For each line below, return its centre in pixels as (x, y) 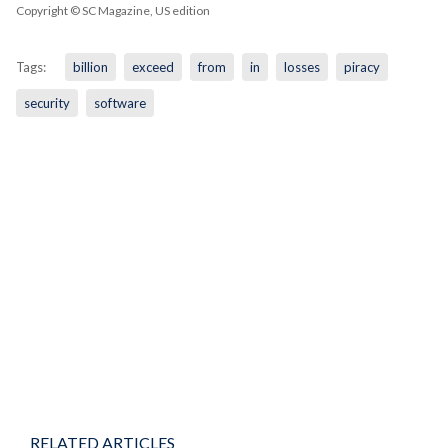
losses (301, 67)
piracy (361, 67)
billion (90, 67)
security (46, 103)
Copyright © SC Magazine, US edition (112, 11)
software (119, 103)
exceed (152, 67)
